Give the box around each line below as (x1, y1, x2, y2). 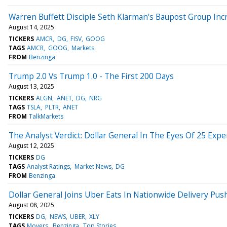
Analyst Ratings (27, 162, 70, 171)
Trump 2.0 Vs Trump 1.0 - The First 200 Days (9, 70, 174, 82)
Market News (74, 162, 111, 171)
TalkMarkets (29, 111, 64, 121)
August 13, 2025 (9, 82, 54, 91)
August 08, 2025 (9, 200, 54, 209)
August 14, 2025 (9, 22, 54, 31)
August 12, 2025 (9, 141, 54, 150)
